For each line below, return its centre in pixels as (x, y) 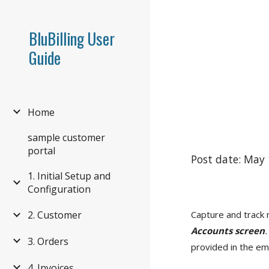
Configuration (59, 189)
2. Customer (55, 215)
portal (41, 150)
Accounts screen (228, 231)
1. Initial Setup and (69, 176)
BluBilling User (72, 38)
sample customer (66, 137)
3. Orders (48, 242)
